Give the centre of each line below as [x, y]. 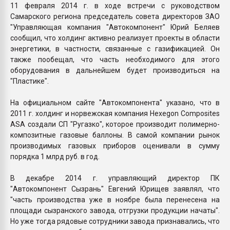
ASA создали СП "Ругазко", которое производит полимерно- [115, 124]
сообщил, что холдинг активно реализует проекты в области [115, 38]
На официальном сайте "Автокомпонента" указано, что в [115, 102]
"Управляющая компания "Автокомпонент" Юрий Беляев [115, 27]
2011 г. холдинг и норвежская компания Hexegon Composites [115, 113]
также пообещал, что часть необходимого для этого [115, 59]
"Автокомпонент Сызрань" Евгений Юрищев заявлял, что [115, 189]
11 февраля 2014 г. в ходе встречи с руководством [115, 5]
